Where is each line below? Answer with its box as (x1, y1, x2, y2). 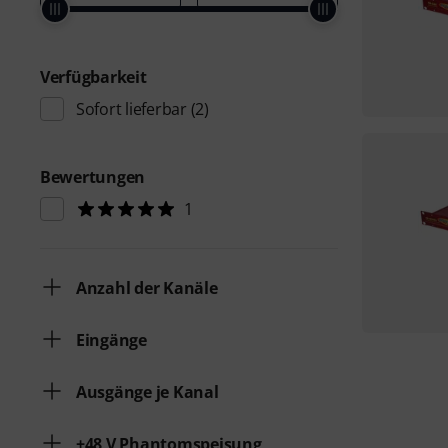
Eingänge (76, 329, 147, 351)
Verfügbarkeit (40, 66, 147, 88)
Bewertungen (40, 166, 146, 188)
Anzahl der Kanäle (76, 277, 218, 299)
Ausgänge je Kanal (76, 381, 219, 403)
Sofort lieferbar (76, 98, 187, 120)
